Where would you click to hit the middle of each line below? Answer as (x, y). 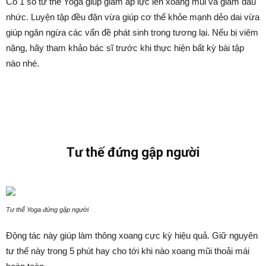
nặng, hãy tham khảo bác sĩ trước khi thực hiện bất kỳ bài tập (125, 48)
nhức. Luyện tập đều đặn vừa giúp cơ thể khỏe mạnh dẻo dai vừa (133, 17)
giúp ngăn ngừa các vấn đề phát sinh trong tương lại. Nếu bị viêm (132, 32)
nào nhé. (23, 63)
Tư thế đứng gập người (133, 152)
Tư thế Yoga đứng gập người (47, 210)
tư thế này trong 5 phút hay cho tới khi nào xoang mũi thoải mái (128, 251)
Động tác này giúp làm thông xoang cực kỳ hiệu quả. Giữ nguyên (132, 235)
